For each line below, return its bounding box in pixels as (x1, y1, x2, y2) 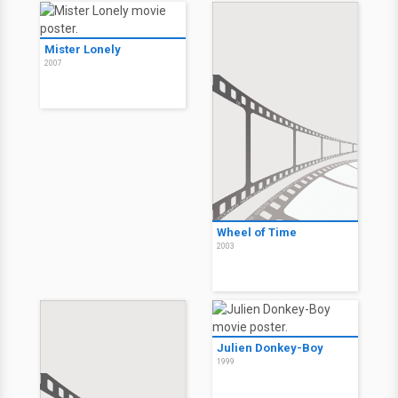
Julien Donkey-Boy (217, 341, 323, 354)
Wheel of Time (217, 226, 297, 239)
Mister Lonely (44, 43, 121, 56)
